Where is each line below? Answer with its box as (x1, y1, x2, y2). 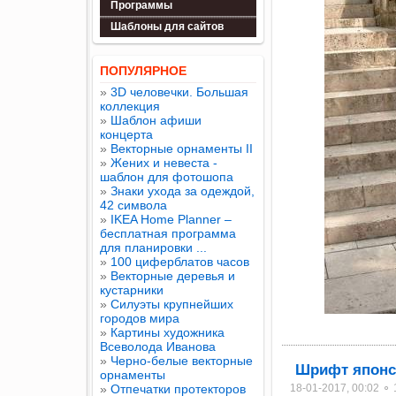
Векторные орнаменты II (110, 141, 253, 156)
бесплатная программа (100, 226, 236, 240)
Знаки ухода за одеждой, (110, 184, 255, 198)
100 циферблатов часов (110, 255, 249, 269)
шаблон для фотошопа (100, 170, 233, 184)
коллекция (100, 99, 160, 113)
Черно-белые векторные (110, 354, 253, 368)
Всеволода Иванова (100, 339, 216, 354)
